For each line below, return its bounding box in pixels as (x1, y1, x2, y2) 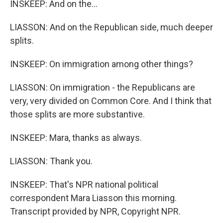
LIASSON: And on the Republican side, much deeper (10, 22, 213, 32)
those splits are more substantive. (10, 109, 145, 119)
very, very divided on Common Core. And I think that (10, 96, 212, 106)
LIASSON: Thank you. (10, 156, 93, 166)
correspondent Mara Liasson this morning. (10, 193, 177, 203)
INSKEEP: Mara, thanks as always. (10, 132, 142, 143)
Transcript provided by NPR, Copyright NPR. (10, 206, 181, 217)
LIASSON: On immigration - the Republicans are (10, 82, 195, 93)
